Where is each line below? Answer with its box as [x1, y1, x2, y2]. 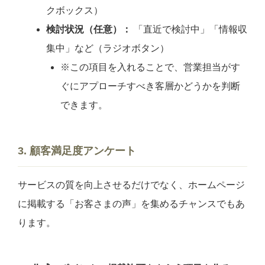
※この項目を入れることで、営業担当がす [60, 62, 240, 72]
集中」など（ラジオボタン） [46, 43, 169, 53]
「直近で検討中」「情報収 [131, 24, 247, 34]
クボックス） [46, 5, 103, 15]
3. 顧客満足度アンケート [18, 144, 136, 157]
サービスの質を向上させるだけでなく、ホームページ [18, 179, 245, 190]
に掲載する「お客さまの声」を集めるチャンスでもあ [18, 198, 245, 209]
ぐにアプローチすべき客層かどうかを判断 [60, 80, 240, 91]
